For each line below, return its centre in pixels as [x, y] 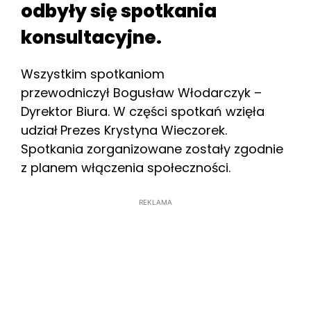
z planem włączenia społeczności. [126, 168]
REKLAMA [155, 202]
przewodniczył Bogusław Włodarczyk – [141, 93]
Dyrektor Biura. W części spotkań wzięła [143, 112]
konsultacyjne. [95, 38]
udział [39, 131]
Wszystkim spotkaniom [93, 74]
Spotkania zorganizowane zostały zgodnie [152, 149]
